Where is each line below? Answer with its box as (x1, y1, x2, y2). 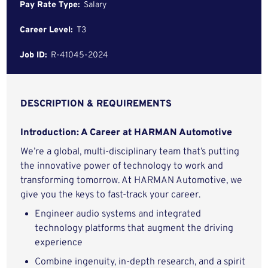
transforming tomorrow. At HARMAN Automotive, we (20, 175, 243, 187)
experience (35, 237, 83, 249)
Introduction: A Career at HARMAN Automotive (20, 127, 233, 139)
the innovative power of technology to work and (20, 160, 224, 172)
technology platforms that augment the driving (35, 223, 234, 234)
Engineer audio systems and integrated (35, 208, 202, 220)
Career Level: (20, 25, 73, 35)
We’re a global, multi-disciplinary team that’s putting (20, 146, 240, 158)
